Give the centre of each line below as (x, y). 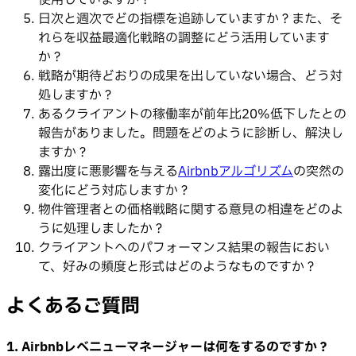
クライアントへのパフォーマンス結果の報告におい (184, 248)
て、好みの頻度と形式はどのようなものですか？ (178, 267)
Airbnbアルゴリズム (236, 171)
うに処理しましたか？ (102, 228)
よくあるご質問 (73, 306)
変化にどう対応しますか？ (114, 190)
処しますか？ (76, 95)
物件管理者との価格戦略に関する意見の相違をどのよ (191, 209)
